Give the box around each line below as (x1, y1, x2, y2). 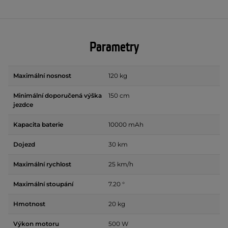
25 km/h (108, 160, 133, 168)
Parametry (89, 39, 139, 56)
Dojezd (13, 140, 35, 149)
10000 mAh (108, 121, 144, 129)
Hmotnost (13, 200, 45, 208)
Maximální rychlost (13, 160, 71, 168)
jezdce (13, 101, 33, 109)
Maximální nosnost (13, 72, 71, 80)
